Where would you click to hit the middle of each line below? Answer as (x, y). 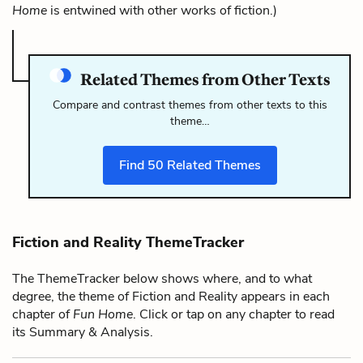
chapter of (43, 314)
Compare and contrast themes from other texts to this (190, 105)
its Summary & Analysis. (83, 332)
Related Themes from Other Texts (204, 79)
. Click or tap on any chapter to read (234, 314)
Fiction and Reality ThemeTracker (128, 242)
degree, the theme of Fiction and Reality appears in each (171, 296)
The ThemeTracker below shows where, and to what (162, 278)
